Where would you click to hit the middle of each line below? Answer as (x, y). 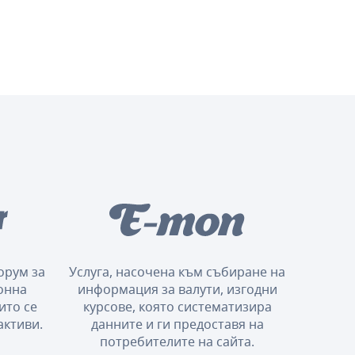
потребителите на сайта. (177, 341)
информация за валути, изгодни (177, 289)
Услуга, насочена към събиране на (177, 271)
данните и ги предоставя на (177, 324)
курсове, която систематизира (177, 306)
